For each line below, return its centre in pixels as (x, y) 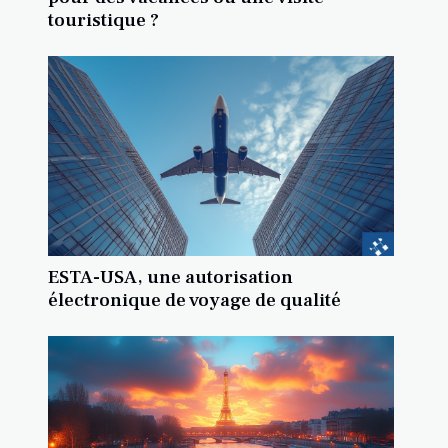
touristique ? (103, 20)
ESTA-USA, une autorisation (170, 277)
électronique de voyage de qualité (194, 300)
